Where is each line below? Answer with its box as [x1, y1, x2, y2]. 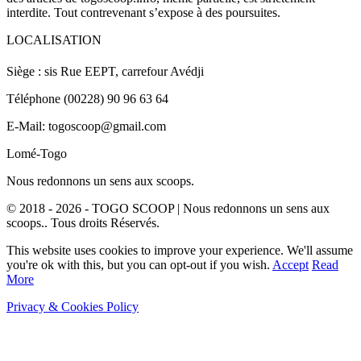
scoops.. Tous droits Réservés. [6, 215, 160, 230]
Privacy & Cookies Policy [6, 299, 139, 313]
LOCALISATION [6, 32, 102, 47]
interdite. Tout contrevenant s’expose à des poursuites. [6, 5, 280, 19]
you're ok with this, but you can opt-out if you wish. [6, 257, 272, 272]
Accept [272, 257, 309, 272]
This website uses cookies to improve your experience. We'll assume [6, 243, 353, 257]
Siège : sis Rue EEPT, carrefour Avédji [6, 64, 204, 78]
